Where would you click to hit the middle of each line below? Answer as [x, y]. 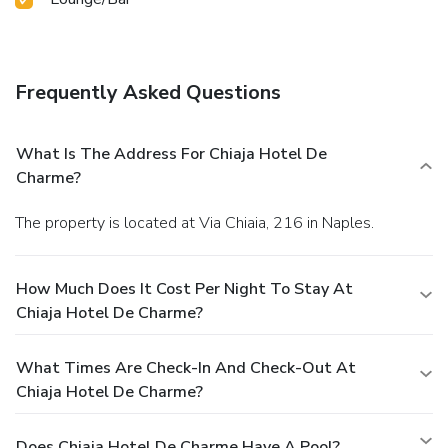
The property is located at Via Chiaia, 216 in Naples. [199, 223]
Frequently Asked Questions [148, 93]
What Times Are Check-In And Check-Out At [186, 368]
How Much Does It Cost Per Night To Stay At [184, 289]
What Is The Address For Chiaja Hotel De [171, 154]
